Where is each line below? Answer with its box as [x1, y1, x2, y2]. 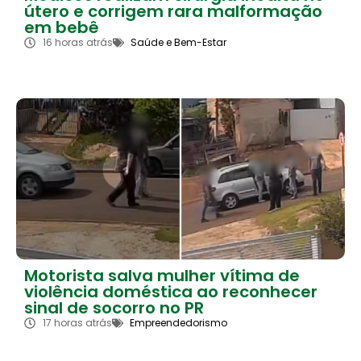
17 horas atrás [42, 315, 112, 330]
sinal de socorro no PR [24, 296, 204, 319]
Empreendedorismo [130, 315, 227, 330]
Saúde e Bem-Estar [131, 35, 226, 49]
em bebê [24, 15, 99, 39]
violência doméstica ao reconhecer [24, 280, 317, 303]
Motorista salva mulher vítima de [24, 263, 300, 287]
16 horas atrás [42, 35, 113, 49]
